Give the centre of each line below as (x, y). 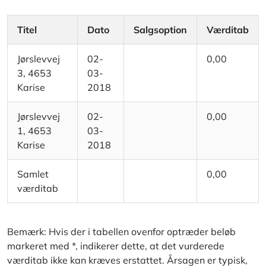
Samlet (33, 174)
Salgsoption (160, 30)
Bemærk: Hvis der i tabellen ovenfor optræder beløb (121, 232)
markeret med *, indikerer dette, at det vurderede (116, 246)
